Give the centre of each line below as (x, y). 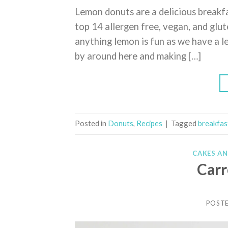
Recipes (149, 123)
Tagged (184, 123)
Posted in (91, 123)
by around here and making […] (138, 56)
